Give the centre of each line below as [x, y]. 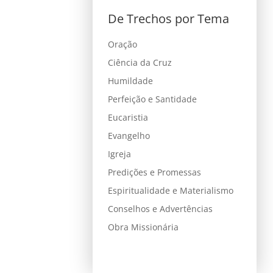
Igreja [119, 154]
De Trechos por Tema [168, 18]
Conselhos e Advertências [160, 208]
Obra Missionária [143, 227]
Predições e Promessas [154, 172]
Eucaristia [128, 117]
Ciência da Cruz [140, 62]
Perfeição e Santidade [152, 99]
